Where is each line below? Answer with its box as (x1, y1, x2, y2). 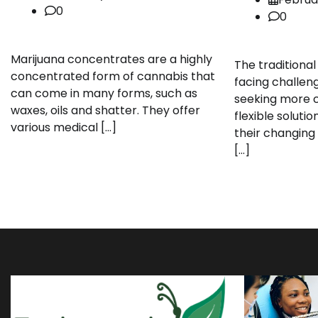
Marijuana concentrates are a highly (11, 50, 212, 67)
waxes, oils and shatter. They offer (11, 102, 200, 119)
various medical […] (11, 119, 116, 136)
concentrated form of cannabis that (11, 67, 215, 84)
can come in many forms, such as (11, 84, 197, 102)
